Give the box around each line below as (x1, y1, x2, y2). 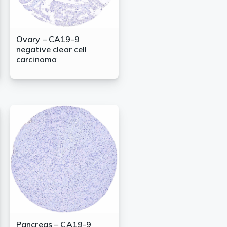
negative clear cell (16, 44, 87, 55)
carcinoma (16, 54, 57, 65)
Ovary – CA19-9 (16, 34, 80, 45)
